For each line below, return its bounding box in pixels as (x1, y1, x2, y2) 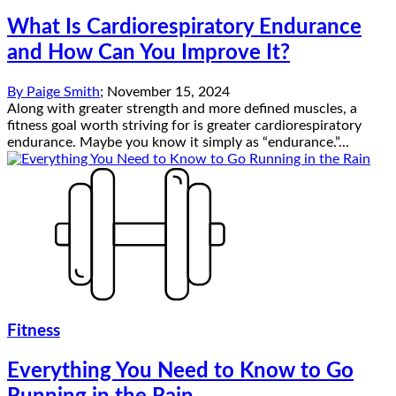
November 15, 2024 (107, 84, 230, 99)
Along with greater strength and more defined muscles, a (7, 101, 357, 116)
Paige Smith (27, 84, 100, 99)
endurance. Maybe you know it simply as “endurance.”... (7, 134, 349, 149)
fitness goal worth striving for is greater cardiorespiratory (7, 118, 362, 133)
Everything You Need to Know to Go (7, 361, 354, 383)
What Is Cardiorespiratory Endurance (7, 16, 362, 38)
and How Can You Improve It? (7, 42, 290, 64)
